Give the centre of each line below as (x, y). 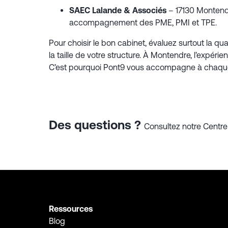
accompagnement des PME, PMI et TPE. (143, 22)
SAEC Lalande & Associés (118, 10)
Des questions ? (96, 125)
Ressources (71, 209)
